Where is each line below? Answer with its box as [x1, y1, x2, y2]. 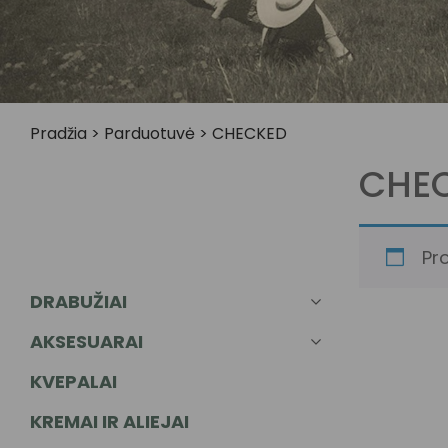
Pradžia [30, 122, 87, 145]
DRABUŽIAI [30, 289, 127, 314]
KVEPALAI [30, 369, 117, 394]
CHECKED [212, 122, 287, 145]
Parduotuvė [104, 122, 195, 145]
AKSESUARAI [30, 329, 143, 354]
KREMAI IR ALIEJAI [30, 409, 189, 434]
